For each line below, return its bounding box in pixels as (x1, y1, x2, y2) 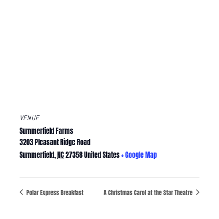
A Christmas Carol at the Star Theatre (104, 188, 194, 197)
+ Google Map (121, 150, 157, 161)
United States (84, 150, 120, 161)
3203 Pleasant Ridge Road (20, 137, 90, 148)
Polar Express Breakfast (25, 188, 84, 197)
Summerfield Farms (20, 126, 73, 137)
